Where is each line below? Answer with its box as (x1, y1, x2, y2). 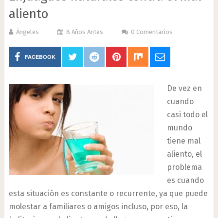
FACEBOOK (25, 53, 56, 60)
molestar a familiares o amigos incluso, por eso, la (8, 202, 188, 211)
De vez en (166, 84, 202, 93)
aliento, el (166, 149, 202, 159)
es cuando (166, 176, 204, 185)
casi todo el (166, 110, 208, 119)
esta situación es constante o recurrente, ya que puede (8, 189, 208, 198)
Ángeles (16, 28, 39, 36)
